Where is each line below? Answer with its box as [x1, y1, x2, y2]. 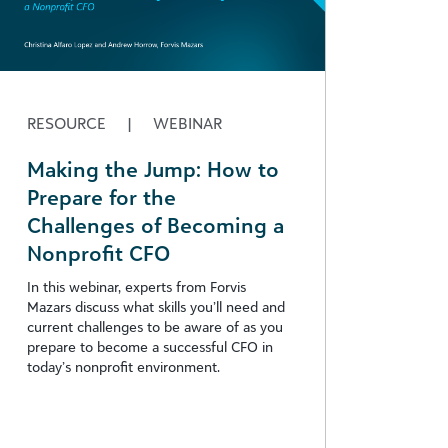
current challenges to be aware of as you [27, 317, 283, 335]
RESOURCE [27, 112, 110, 133]
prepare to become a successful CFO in [27, 337, 273, 355]
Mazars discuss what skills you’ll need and [27, 297, 285, 315]
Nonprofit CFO [27, 239, 170, 266]
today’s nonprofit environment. [27, 357, 220, 375]
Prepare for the [27, 183, 176, 210]
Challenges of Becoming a [27, 211, 284, 238]
